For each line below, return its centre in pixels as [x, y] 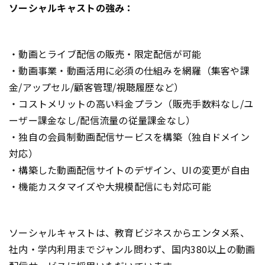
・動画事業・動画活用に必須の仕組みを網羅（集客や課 [129, 70]
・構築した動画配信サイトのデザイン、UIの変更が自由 [130, 169]
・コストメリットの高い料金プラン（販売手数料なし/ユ [131, 103]
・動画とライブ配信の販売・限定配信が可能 [105, 54]
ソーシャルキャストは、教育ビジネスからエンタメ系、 [129, 232]
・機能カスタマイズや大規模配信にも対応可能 [110, 186]
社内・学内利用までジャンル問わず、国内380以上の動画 [132, 249]
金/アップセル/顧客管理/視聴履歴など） [96, 87]
